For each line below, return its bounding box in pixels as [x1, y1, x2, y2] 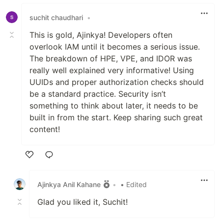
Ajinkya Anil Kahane [37, 180, 101, 189]
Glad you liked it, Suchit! [37, 197, 128, 207]
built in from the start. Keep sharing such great [29, 112, 203, 123]
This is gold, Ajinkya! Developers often [29, 30, 172, 40]
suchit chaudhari [29, 13, 83, 22]
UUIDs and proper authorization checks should [29, 77, 204, 87]
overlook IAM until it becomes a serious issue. [29, 42, 200, 52]
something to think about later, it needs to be [29, 101, 198, 111]
